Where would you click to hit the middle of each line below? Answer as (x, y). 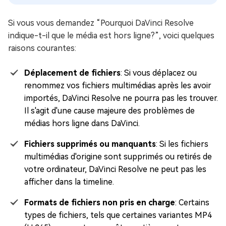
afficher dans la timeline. (69, 182)
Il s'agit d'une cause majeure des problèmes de (109, 111)
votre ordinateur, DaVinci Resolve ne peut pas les (115, 169)
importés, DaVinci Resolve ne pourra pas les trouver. (121, 98)
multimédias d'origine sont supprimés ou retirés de (118, 157)
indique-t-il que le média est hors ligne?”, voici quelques (111, 36)
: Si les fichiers (182, 144)
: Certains (192, 203)
